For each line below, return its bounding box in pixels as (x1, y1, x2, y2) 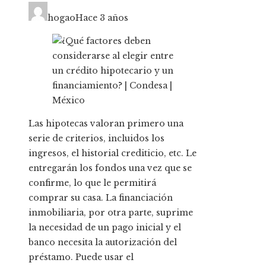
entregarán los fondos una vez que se (28, 163, 192, 174)
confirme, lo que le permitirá (28, 178, 156, 189)
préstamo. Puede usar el (28, 252, 134, 263)
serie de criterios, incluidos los (28, 133, 164, 144)
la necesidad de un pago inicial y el (28, 222, 181, 233)
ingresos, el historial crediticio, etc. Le (28, 148, 197, 159)
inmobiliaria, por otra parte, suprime (28, 207, 193, 218)
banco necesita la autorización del (28, 237, 177, 248)
